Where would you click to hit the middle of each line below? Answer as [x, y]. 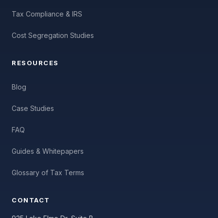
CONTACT [31, 200]
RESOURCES [35, 63]
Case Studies [33, 108]
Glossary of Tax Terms [48, 172]
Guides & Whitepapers [48, 151]
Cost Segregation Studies [53, 35]
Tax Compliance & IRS [47, 14]
